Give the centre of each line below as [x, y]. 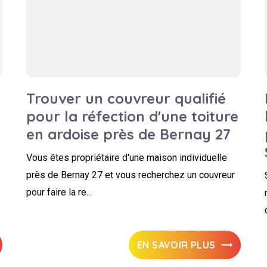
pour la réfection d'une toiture [132, 116]
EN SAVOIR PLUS [176, 245]
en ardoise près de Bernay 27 [128, 134]
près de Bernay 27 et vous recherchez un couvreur [131, 175]
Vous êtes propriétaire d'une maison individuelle [127, 158]
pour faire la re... [59, 192]
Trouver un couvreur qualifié [126, 98]
